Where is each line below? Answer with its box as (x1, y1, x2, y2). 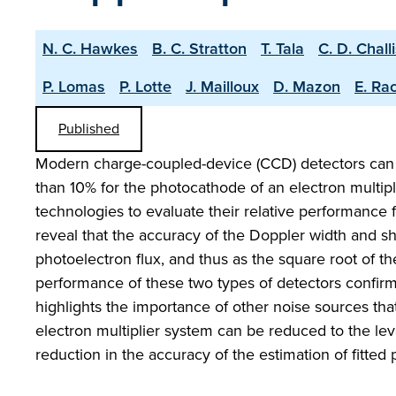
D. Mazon (273, 75, 340, 98)
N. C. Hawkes (42, 37, 138, 60)
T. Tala (261, 37, 304, 60)
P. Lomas (42, 75, 105, 98)
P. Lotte (119, 75, 171, 98)
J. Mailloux (186, 75, 259, 98)
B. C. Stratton (152, 37, 247, 60)
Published (58, 118, 119, 139)
